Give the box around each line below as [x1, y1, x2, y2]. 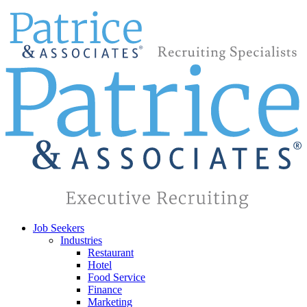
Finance [88, 283, 122, 295]
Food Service [88, 271, 145, 283]
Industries [60, 234, 102, 246]
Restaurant [88, 246, 134, 258]
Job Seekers [33, 221, 84, 234]
